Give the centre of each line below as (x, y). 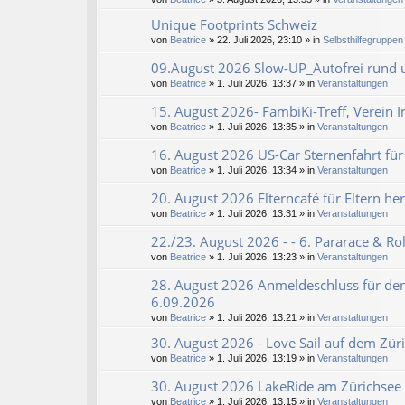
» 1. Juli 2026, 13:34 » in (262, 170)
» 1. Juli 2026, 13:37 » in (262, 84)
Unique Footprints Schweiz (234, 25)
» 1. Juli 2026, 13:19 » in (262, 358)
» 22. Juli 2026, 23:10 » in (264, 40)
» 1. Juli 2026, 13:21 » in (262, 318)
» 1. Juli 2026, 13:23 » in (262, 257)
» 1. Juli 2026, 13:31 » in (262, 214)
